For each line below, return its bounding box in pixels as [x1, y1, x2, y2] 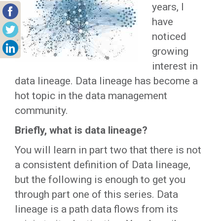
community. [15, 105, 68, 116]
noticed [152, 31, 186, 42]
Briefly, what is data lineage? [15, 124, 147, 136]
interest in [152, 60, 198, 72]
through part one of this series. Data [15, 188, 178, 200]
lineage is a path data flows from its [15, 203, 178, 215]
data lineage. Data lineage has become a [15, 75, 198, 87]
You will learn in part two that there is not [15, 144, 201, 156]
